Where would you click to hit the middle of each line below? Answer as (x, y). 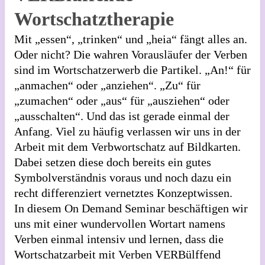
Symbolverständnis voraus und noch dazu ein (123, 177)
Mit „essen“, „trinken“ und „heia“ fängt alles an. (131, 39)
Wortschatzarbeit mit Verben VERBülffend (117, 254)
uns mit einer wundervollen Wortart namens (120, 224)
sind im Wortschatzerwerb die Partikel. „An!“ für (132, 70)
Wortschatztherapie (94, 19)
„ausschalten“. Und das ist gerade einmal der (122, 116)
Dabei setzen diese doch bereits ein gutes (113, 162)
